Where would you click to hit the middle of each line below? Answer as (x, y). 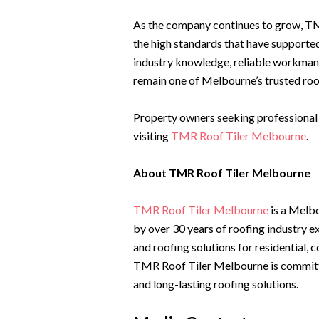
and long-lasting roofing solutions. (215, 283)
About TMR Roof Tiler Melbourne (221, 172)
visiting (151, 135)
